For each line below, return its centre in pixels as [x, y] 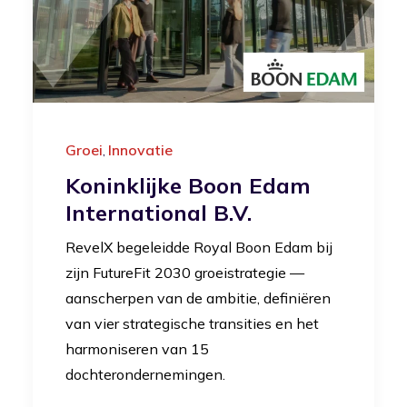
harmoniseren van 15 [137, 348]
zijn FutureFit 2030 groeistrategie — [185, 272]
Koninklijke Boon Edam [188, 185]
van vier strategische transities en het [192, 323]
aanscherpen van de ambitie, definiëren [198, 298]
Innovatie [140, 149]
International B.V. [159, 212]
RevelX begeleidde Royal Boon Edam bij [199, 247]
